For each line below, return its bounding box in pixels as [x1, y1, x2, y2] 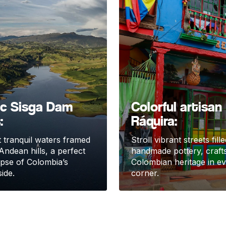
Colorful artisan [131, 98, 222, 116]
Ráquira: [131, 112, 177, 130]
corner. [131, 168, 159, 179]
